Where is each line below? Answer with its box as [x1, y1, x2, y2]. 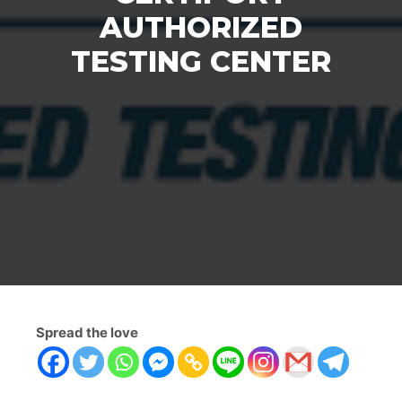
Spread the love [36, 324, 138, 341]
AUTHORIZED [100, 10, 302, 45]
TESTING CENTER [71, 44, 331, 79]
